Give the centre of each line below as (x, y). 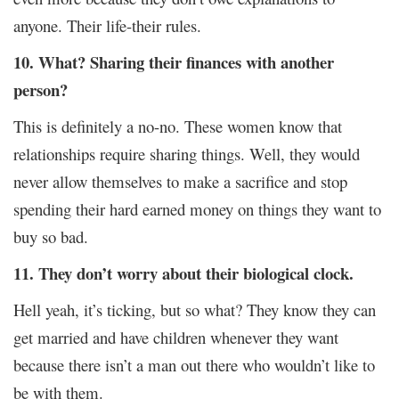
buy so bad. (51, 236)
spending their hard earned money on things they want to (197, 208)
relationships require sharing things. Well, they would (187, 153)
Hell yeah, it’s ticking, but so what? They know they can (195, 309)
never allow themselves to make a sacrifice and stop (180, 181)
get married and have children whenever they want (176, 337)
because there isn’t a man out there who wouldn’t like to (194, 364)
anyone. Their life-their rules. (107, 25)
